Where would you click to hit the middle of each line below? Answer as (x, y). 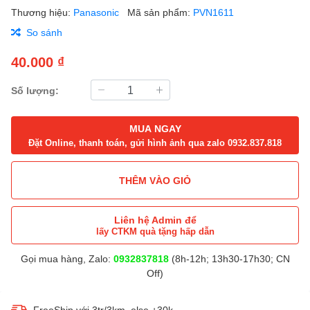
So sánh (44, 32)
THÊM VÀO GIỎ (155, 180)
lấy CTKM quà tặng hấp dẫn (155, 231)
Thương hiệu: (42, 12)
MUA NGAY (155, 128)
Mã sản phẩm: (160, 12)
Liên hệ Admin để (155, 220)
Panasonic (98, 12)
